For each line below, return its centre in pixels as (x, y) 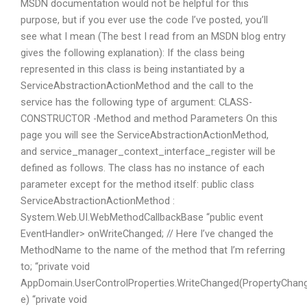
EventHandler (50, 233)
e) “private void (54, 299)
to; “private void (55, 266)
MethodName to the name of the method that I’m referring (153, 250)
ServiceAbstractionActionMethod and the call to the (137, 85)
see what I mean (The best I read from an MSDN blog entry (153, 36)
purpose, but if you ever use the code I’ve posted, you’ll (144, 20)
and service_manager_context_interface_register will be (148, 151)
